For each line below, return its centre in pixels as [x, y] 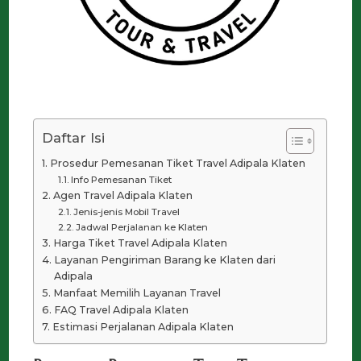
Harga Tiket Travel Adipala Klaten [140, 243]
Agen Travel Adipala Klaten [122, 196]
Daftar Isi [74, 138]
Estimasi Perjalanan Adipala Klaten [143, 327]
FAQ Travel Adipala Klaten [121, 310]
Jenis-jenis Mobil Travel [127, 212]
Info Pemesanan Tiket [122, 180]
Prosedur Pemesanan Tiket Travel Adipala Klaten [177, 164]
